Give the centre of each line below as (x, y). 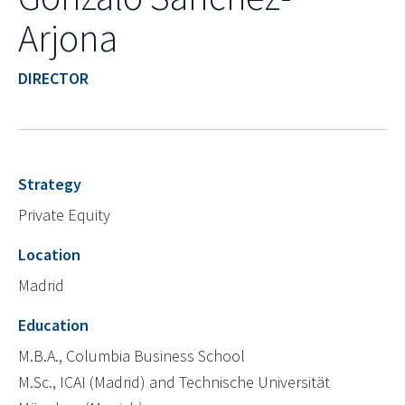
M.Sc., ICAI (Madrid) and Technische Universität (174, 382)
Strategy (50, 184)
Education (53, 325)
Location (49, 255)
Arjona (68, 38)
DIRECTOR (53, 79)
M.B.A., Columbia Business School (132, 356)
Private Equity (64, 215)
